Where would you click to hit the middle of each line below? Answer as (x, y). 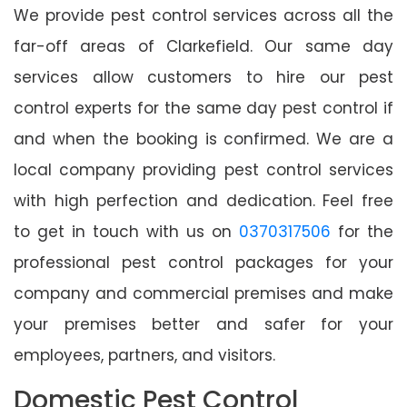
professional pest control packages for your (203, 262)
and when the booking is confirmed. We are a (203, 139)
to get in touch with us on (126, 231)
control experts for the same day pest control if (203, 108)
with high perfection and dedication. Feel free (203, 200)
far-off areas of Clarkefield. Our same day (203, 46)
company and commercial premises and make (203, 293)
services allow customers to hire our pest (203, 77)
